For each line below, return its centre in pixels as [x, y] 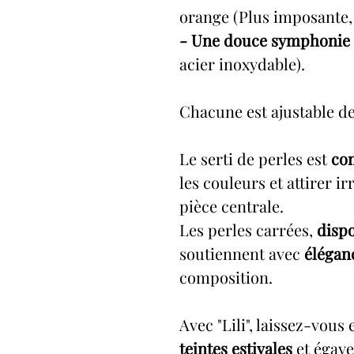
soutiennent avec [240, 253]
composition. [226, 277]
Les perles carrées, [246, 230]
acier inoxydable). [242, 64]
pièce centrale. [232, 206]
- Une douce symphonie [265, 40]
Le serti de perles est [255, 158]
